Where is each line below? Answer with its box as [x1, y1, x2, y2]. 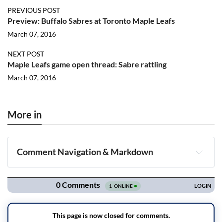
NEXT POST [7, 50, 44, 58]
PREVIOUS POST [7, 6, 60, 14]
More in [7, 109, 42, 120]
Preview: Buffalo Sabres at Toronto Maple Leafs [7, 16, 175, 25]
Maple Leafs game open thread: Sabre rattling [7, 59, 166, 69]
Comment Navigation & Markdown [17, 146, 154, 158]
